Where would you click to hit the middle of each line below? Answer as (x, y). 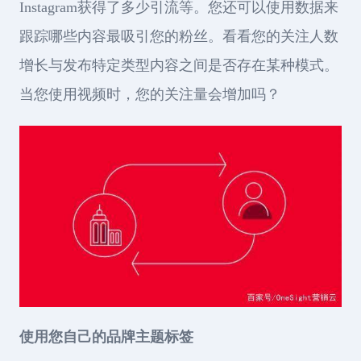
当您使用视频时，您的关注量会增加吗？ (150, 95)
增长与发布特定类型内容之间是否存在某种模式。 (179, 66)
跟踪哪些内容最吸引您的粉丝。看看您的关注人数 (179, 37)
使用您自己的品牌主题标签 (106, 336)
